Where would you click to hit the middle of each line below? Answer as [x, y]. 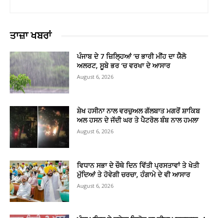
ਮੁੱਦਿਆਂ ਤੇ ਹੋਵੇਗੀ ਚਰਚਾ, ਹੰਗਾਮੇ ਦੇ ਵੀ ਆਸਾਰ [134, 174]
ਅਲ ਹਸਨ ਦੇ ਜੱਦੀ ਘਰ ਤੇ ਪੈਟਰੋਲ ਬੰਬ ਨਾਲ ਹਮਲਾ [138, 120]
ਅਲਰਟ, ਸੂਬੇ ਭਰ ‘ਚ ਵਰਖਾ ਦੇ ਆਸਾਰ [124, 66]
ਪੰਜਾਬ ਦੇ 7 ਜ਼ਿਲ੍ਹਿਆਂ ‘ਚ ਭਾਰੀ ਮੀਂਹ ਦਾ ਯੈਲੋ [132, 56]
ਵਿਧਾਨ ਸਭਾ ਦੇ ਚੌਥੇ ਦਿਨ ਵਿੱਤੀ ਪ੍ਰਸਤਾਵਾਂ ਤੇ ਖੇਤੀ [138, 165]
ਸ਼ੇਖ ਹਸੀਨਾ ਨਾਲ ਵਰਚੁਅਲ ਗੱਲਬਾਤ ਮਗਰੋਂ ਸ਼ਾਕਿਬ [139, 111]
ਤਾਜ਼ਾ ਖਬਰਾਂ [31, 36]
